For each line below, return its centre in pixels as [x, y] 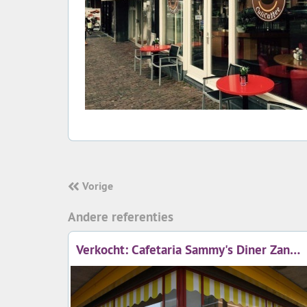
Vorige [98, 185]
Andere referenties [121, 216]
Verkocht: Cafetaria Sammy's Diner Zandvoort [295, 249]
